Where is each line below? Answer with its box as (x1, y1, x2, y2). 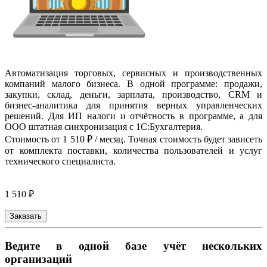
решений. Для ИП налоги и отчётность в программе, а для (5, 110, 262, 121)
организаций (5, 252, 72, 265)
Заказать (10, 211, 42, 221)
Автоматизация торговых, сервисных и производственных (5, 67, 262, 78)
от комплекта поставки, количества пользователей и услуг (5, 145, 262, 156)
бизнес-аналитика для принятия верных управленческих (5, 100, 262, 110)
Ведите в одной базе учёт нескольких (5, 239, 262, 252)
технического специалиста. (5, 156, 116, 166)
